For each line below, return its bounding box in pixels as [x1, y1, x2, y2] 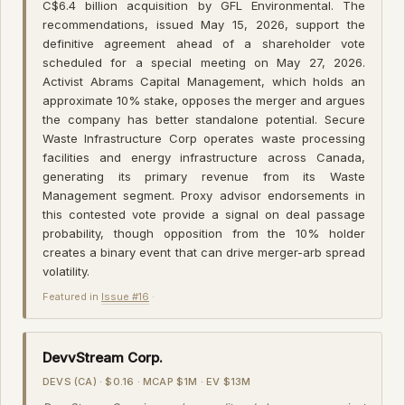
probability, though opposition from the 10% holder [42, 225, 365, 240]
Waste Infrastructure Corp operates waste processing [42, 130, 365, 146]
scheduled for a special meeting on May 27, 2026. [42, 54, 365, 70]
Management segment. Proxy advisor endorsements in [42, 187, 365, 202]
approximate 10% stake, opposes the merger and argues [42, 92, 365, 108]
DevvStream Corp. [42, 348, 163, 366]
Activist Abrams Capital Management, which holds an [42, 73, 365, 89]
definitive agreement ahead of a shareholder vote [42, 35, 365, 51]
